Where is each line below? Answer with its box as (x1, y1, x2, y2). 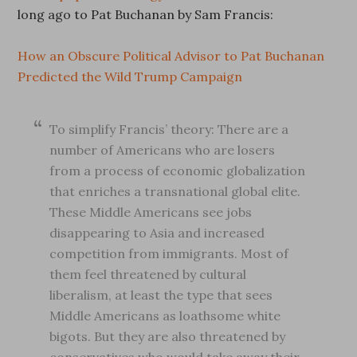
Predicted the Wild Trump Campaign (18, 69, 243, 84)
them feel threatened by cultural (49, 266, 247, 282)
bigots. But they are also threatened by (49, 328, 286, 344)
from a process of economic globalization (49, 163, 306, 178)
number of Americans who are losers (49, 142, 276, 158)
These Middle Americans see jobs (49, 204, 253, 220)
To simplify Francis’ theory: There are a (49, 121, 289, 137)
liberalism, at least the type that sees (49, 287, 273, 303)
